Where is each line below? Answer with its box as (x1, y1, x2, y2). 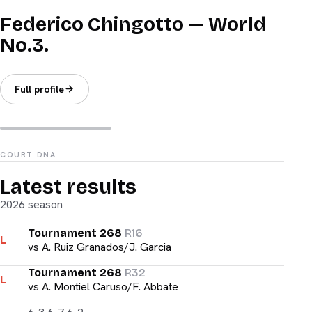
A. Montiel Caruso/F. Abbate (42, 279, 178, 294)
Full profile (15, 82, 64, 95)
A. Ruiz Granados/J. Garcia (42, 239, 171, 254)
